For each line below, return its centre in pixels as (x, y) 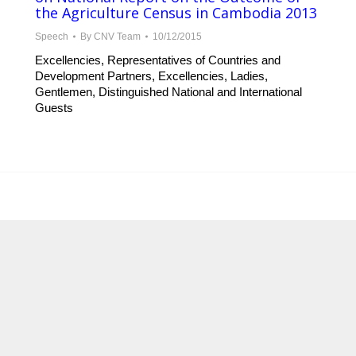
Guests (54, 108)
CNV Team (117, 37)
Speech (52, 37)
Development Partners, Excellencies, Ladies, (151, 76)
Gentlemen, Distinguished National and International (168, 92)
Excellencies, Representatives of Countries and (158, 60)
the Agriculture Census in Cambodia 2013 (176, 13)
